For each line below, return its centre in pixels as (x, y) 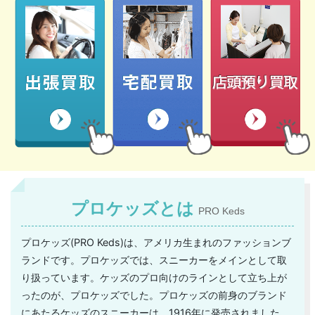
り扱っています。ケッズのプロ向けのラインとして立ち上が (154, 278)
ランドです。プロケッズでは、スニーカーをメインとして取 (154, 260)
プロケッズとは (134, 209)
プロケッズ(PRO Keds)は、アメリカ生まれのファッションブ (156, 243)
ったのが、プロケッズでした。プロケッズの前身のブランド (154, 295)
